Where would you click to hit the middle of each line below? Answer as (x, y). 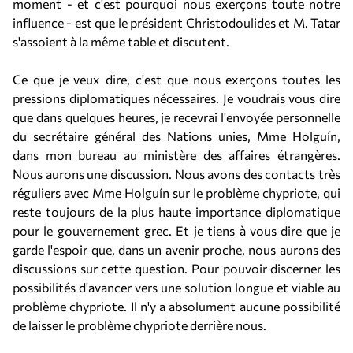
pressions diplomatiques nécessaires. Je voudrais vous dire (176, 98)
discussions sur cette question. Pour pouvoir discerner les (176, 268)
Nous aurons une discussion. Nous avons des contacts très (176, 174)
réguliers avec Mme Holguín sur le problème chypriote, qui (176, 193)
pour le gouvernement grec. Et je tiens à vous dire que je (176, 230)
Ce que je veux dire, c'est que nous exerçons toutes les (176, 79)
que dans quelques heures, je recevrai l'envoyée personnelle (176, 117)
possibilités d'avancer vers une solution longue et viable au (176, 287)
